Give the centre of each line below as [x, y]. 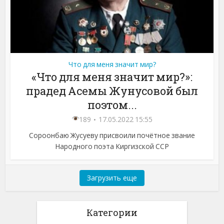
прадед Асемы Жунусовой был [112, 90]
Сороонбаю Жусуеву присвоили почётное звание [112, 135]
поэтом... [112, 104]
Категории [112, 212]
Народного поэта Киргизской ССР [112, 146]
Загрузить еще [112, 177]
